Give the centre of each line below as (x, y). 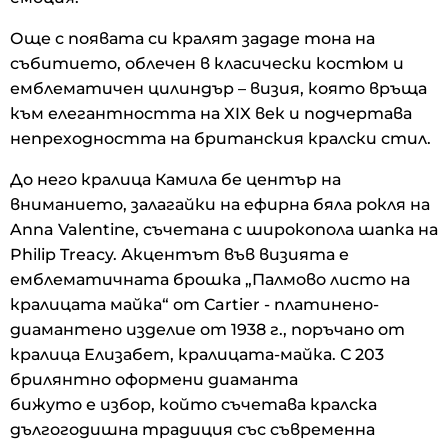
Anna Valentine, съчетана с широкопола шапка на (224, 229)
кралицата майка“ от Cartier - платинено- (194, 304)
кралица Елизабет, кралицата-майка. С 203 (197, 354)
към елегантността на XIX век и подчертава (211, 113)
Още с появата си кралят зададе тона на (192, 38)
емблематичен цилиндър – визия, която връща (218, 88)
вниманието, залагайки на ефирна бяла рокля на (220, 204)
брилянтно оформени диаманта (154, 379)
